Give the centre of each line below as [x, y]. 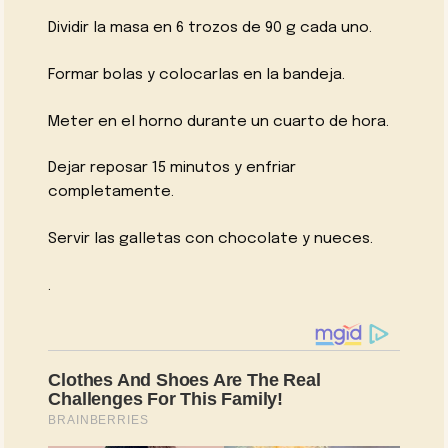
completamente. [111, 192]
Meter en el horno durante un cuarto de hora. [219, 121]
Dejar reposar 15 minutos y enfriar [172, 168]
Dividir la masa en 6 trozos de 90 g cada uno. [210, 28]
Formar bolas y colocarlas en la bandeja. [197, 74]
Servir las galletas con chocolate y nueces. [211, 239]
